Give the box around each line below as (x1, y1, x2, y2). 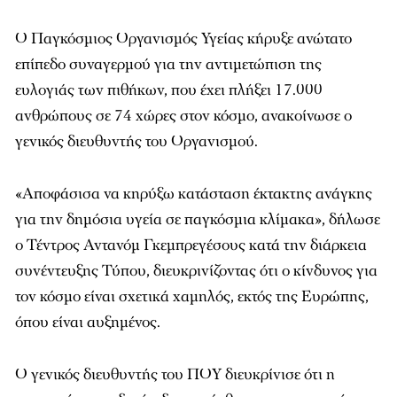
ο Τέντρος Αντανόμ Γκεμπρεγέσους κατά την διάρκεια (15, 235, 367, 255)
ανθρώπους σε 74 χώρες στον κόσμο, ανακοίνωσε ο (15, 105, 352, 126)
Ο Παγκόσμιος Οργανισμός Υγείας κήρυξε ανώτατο (15, 28, 352, 49)
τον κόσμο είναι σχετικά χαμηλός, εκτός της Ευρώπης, (15, 286, 369, 307)
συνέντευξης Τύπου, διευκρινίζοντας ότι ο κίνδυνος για (15, 261, 378, 281)
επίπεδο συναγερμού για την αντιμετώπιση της (15, 54, 322, 74)
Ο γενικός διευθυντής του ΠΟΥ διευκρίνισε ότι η (15, 364, 335, 385)
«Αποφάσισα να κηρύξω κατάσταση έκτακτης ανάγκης (15, 183, 372, 204)
